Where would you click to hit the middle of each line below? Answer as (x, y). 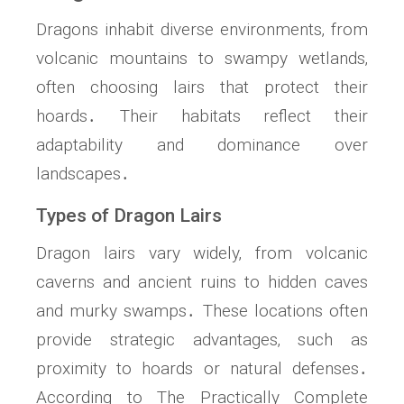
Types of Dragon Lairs (129, 216)
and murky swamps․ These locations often (202, 311)
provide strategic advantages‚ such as (202, 340)
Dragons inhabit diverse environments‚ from (202, 30)
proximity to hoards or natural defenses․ (202, 369)
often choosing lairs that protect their (202, 87)
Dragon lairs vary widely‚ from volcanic (202, 253)
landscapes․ (83, 174)
